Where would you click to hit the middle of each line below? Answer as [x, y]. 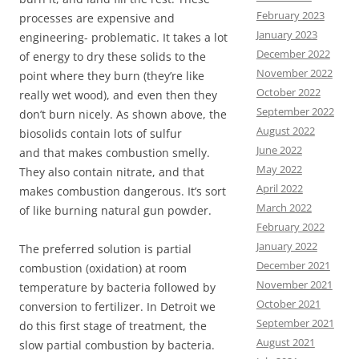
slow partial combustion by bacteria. [117, 345]
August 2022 [285, 131]
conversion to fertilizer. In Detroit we [117, 307]
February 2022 [290, 227]
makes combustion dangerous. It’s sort [123, 192]
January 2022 [286, 246]
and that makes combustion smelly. [115, 153]
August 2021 [285, 342]
